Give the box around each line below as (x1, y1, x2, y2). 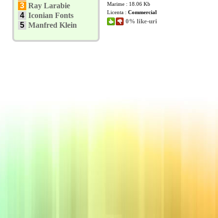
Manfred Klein (28, 21, 77, 29)
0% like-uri (126, 18, 157, 25)
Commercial (128, 9, 157, 15)
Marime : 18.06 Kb (107, 1, 150, 7)
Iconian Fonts (28, 11, 73, 19)
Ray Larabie (28, 1, 70, 10)
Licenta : (107, 9, 128, 15)
